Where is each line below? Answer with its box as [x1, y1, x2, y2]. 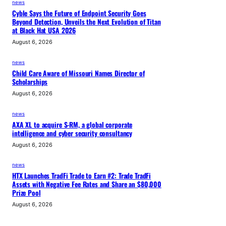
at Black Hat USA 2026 [12, 25, 76, 36]
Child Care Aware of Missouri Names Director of [12, 68, 145, 79]
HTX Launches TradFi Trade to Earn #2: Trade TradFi [12, 171, 151, 181]
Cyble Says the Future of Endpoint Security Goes [12, 8, 146, 19]
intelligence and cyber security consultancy [12, 128, 133, 138]
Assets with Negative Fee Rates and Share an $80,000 [12, 179, 161, 190]
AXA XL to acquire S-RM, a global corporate [12, 119, 133, 130]
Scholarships [12, 77, 48, 87]
